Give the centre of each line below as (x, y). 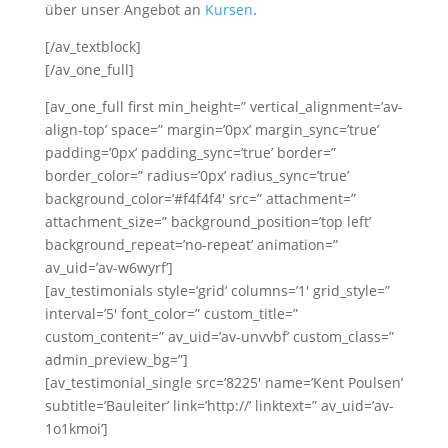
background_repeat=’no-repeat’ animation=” (191, 244)
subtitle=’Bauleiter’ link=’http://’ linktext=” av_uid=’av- (219, 405)
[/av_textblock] (92, 46)
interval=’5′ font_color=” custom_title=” (171, 313)
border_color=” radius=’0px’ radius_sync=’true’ (196, 175)
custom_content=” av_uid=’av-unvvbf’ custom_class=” (219, 336)
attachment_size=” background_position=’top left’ (207, 221)
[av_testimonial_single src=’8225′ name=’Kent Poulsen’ (223, 382)
